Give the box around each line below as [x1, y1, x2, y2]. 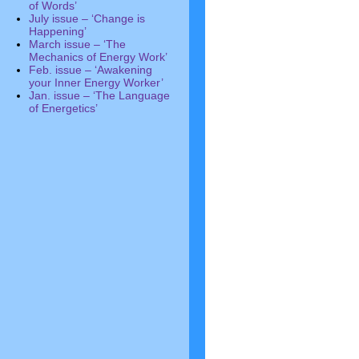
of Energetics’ [29, 102, 98, 115]
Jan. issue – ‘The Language [29, 89, 170, 102]
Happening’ [29, 25, 87, 38]
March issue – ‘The [29, 38, 126, 50]
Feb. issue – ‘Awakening [29, 63, 152, 76]
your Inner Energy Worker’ [29, 76, 163, 89]
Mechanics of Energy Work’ [29, 50, 167, 63]
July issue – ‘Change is [29, 12, 145, 25]
